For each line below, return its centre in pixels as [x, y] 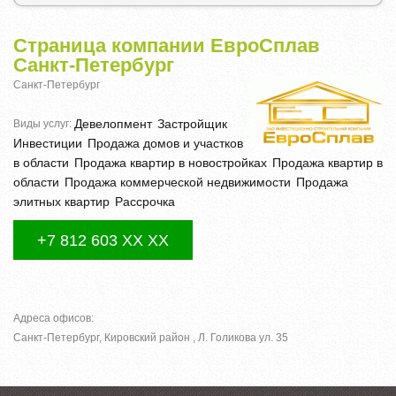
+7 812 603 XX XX [103, 240]
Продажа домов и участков [165, 143]
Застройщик [192, 123]
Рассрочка [145, 201]
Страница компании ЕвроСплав [167, 45]
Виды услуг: [44, 123]
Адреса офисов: [53, 318]
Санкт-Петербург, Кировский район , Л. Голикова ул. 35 [151, 337]
